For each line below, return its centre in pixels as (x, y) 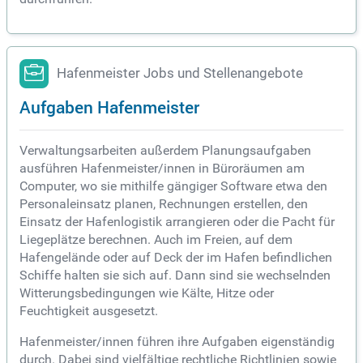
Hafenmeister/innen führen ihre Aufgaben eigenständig (177, 342)
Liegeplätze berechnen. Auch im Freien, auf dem (156, 240)
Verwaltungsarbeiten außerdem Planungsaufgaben (165, 151)
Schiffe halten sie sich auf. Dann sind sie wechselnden (175, 275)
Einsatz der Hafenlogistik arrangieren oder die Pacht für (177, 222)
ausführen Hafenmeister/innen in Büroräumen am (162, 169)
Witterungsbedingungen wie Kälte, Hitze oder (147, 293)
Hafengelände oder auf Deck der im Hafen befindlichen (176, 258)
